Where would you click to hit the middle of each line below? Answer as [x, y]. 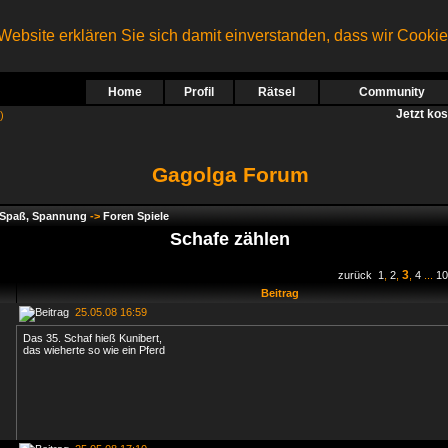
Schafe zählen [230, 239]
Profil [199, 92]
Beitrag [279, 293]
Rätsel [276, 92]
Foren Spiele [136, 216]
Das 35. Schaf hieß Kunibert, [92, 338]
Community [392, 92]
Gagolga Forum [230, 174]
